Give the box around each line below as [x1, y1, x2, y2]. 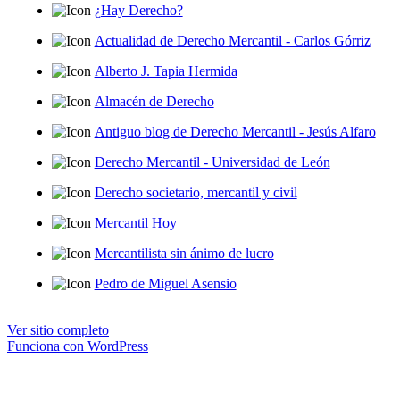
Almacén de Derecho [94, 93, 214, 109]
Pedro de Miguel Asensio [94, 275, 237, 291]
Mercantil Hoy [94, 214, 177, 230]
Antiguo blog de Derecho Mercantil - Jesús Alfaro [94, 123, 376, 139]
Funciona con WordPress [7, 337, 148, 354]
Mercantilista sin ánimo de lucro [94, 245, 274, 261]
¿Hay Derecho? [94, 2, 183, 18]
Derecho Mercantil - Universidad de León [94, 154, 330, 170]
